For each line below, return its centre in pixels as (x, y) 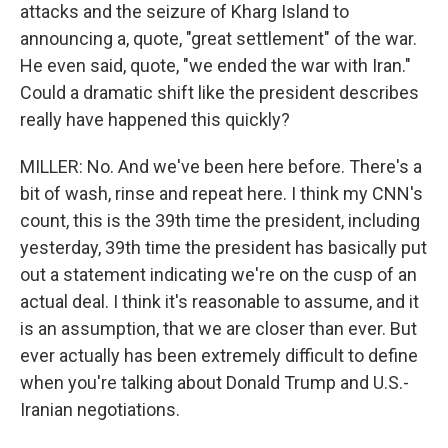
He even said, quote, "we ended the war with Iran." (215, 65)
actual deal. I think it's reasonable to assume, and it (219, 301)
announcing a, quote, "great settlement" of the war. (218, 38)
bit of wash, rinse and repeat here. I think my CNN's (221, 193)
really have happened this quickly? (155, 119)
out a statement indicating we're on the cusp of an (218, 274)
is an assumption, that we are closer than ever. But (218, 328)
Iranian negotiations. (100, 409)
